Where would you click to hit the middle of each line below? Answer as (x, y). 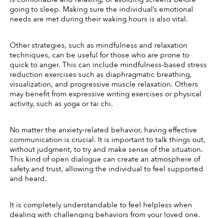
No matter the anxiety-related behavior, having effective (103, 130)
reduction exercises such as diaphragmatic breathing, (101, 75)
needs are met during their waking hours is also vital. (100, 19)
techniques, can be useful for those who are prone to (100, 55)
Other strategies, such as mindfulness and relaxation (99, 45)
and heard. (29, 179)
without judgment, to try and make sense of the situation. (106, 150)
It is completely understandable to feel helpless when (101, 205)
